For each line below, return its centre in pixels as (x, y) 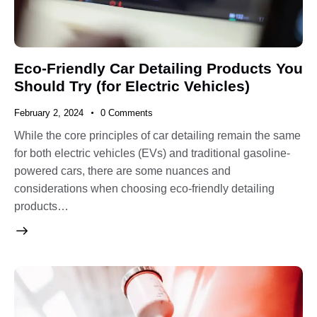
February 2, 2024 (49, 113)
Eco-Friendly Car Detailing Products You (158, 69)
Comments (130, 113)
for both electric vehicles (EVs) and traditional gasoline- (152, 154)
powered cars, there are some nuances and (122, 171)
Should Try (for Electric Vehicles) (132, 86)
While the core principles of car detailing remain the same (157, 136)
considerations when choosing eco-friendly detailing (144, 189)
